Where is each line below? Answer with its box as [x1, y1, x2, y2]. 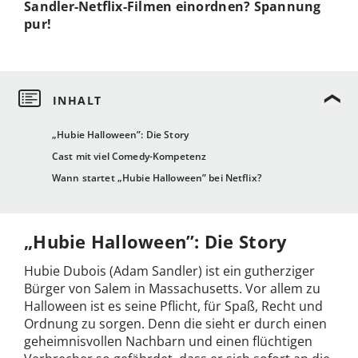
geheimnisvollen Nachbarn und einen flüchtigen [24, 332, 312, 351]
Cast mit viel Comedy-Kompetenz [52, 149, 207, 164]
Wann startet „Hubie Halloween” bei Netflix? [52, 171, 261, 185]
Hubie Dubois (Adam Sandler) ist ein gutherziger [24, 262, 315, 280]
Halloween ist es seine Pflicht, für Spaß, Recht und [24, 297, 323, 316]
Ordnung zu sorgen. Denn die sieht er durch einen [24, 315, 327, 333]
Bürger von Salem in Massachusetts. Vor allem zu [24, 280, 320, 298]
